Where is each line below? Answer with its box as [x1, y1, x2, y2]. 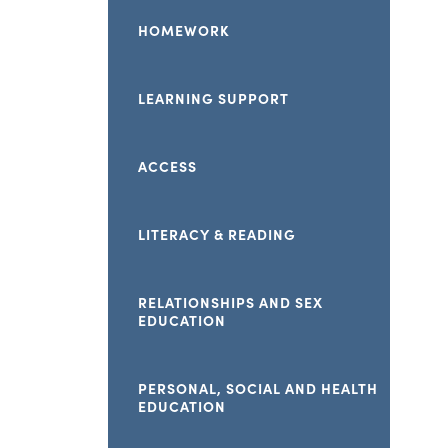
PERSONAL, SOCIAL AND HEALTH [138, 378, 378, 398]
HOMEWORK [138, 20, 230, 40]
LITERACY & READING [138, 224, 296, 244]
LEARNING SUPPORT [138, 88, 289, 108]
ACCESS [138, 156, 197, 176]
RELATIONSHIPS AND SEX [138, 292, 323, 312]
